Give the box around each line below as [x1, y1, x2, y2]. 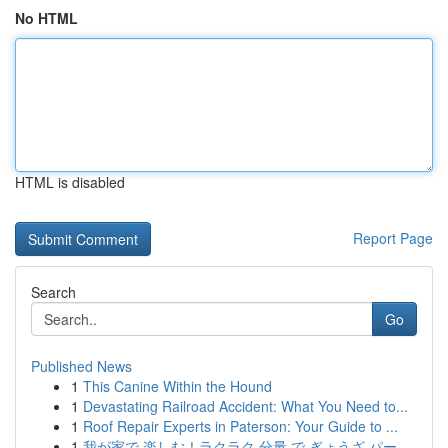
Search [31, 282, 76, 302]
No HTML [15, 8, 78, 28]
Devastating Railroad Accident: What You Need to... [83, 396, 408, 416]
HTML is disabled [15, 172, 125, 192]
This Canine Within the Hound [83, 376, 272, 396]
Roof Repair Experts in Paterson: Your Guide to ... [83, 416, 398, 436]
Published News [31, 356, 132, 376]
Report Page [353, 228, 433, 248]
